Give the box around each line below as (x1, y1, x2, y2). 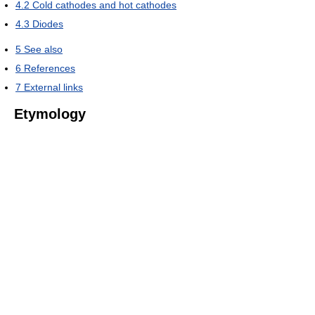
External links (24, 81, 83, 93)
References (24, 62, 75, 74)
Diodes (32, 18, 63, 30)
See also (24, 43, 63, 55)
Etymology (14, 105, 86, 122)
